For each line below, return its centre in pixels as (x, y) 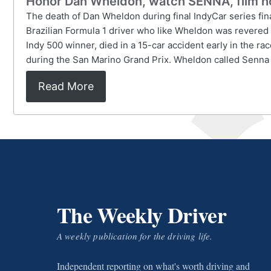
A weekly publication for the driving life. (135, 236)
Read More (66, 86)
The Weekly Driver (142, 215)
